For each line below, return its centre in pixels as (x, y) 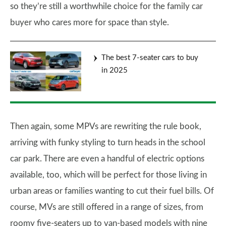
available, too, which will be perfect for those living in (108, 175)
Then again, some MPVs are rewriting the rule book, (106, 127)
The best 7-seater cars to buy (150, 58)
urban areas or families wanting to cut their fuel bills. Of (112, 191)
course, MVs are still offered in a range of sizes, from (107, 207)
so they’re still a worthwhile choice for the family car (106, 7)
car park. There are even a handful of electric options (107, 159)
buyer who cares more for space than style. (90, 23)
